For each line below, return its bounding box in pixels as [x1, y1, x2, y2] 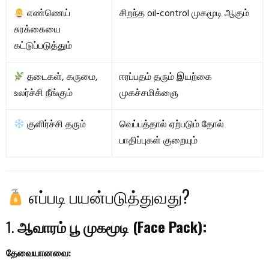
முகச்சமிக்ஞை [119, 86, 178, 102]
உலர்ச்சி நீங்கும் [14, 86, 73, 102]
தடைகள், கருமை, [25, 70, 98, 86]
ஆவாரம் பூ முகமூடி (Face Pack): [17, 216, 207, 238]
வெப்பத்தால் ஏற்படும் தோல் [119, 117, 224, 133]
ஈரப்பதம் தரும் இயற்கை [119, 70, 212, 86]
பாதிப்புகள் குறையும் [119, 133, 198, 150]
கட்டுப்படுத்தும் [14, 38, 72, 55]
